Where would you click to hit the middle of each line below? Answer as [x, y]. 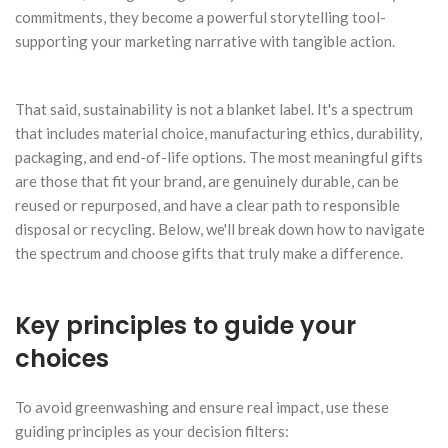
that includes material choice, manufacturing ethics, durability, [218, 132]
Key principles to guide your [185, 325]
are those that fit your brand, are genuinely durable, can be [207, 180]
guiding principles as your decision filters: [152, 430]
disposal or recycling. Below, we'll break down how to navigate [220, 228]
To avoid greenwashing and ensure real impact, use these [202, 406]
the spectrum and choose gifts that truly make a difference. [209, 252]
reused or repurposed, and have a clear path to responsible [207, 204]
